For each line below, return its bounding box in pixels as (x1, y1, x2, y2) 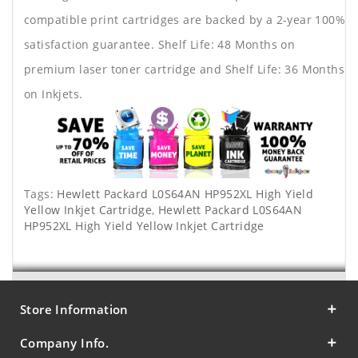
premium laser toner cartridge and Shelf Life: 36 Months (24, 62, 344, 78)
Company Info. (20, 335, 109, 352)
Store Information (20, 301, 129, 318)
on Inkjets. (24, 86, 83, 102)
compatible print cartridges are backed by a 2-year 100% (24, 12, 345, 28)
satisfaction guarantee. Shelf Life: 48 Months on (24, 37, 296, 53)
